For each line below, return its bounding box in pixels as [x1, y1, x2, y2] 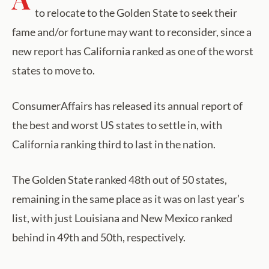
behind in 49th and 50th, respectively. [12, 231, 186, 244]
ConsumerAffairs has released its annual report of [12, 99, 243, 113]
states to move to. [12, 64, 95, 77]
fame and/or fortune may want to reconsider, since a [12, 25, 252, 39]
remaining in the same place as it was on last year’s [12, 192, 244, 206]
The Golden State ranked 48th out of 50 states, [12, 173, 227, 187]
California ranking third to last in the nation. [12, 138, 216, 151]
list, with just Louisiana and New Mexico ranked [12, 211, 232, 225]
